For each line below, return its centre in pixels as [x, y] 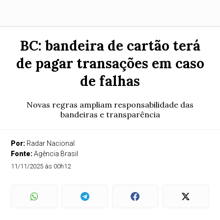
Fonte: [23, 154]
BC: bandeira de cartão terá [110, 46]
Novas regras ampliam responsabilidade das [110, 105]
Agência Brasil [56, 154]
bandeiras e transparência [110, 114]
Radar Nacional [51, 143]
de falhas [110, 81]
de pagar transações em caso [110, 63]
